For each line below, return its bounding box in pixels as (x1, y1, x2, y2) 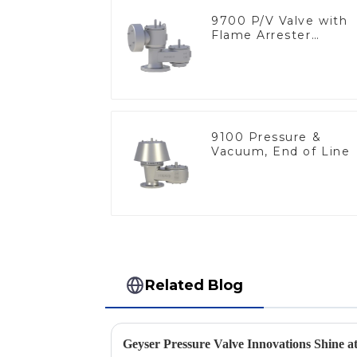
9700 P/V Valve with (211, 13, 348, 28)
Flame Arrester (211, 27, 312, 42)
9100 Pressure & (211, 129, 322, 144)
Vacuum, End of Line (211, 143, 351, 159)
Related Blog (145, 277, 244, 294)
